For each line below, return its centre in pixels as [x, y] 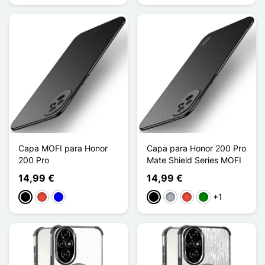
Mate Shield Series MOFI [194, 160]
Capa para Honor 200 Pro [196, 148]
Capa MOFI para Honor [63, 148]
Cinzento [182, 198]
